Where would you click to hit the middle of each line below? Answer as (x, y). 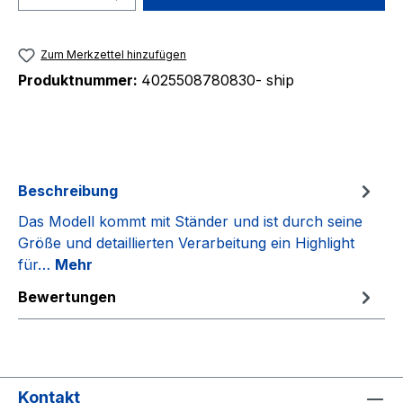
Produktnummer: (80, 81)
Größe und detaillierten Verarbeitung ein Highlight (186, 243)
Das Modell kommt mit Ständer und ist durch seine (190, 222)
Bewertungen (67, 297)
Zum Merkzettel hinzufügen (114, 54)
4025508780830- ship (218, 81)
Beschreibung (68, 191)
